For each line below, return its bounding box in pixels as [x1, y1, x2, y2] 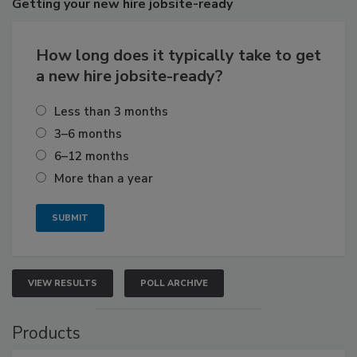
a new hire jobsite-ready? [36, 65, 223, 88]
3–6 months [54, 126, 122, 143]
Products [12, 322, 80, 345]
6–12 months [54, 148, 129, 165]
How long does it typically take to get [36, 45, 321, 67]
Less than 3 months [54, 104, 168, 120]
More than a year [54, 171, 153, 187]
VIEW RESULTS [28, 277, 97, 290]
